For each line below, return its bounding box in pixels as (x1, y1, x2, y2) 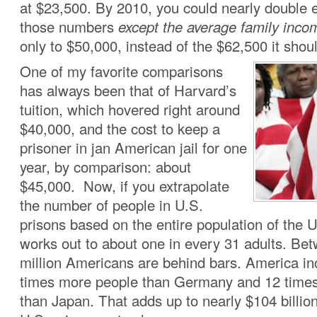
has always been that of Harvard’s (20, 80, 236, 100)
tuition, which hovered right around (20, 99, 240, 120)
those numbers (20, 16, 114, 37)
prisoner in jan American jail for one (20, 137, 247, 158)
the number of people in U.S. (20, 195, 203, 215)
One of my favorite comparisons (20, 61, 223, 81)
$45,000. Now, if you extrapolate (20, 175, 229, 196)
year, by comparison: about (20, 156, 191, 177)
